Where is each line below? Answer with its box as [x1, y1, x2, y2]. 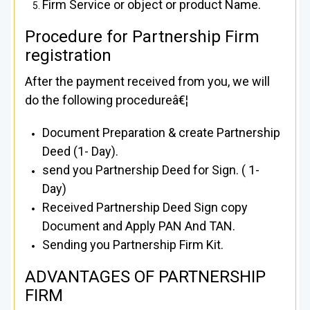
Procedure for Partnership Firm [25, 27, 259, 47]
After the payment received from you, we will [25, 74, 270, 89]
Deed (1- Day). [42, 144, 118, 159]
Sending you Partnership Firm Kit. [42, 237, 224, 253]
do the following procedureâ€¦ [25, 93, 188, 108]
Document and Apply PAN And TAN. [42, 219, 235, 234]
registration [25, 46, 111, 66]
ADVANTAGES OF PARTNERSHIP [25, 267, 266, 287]
